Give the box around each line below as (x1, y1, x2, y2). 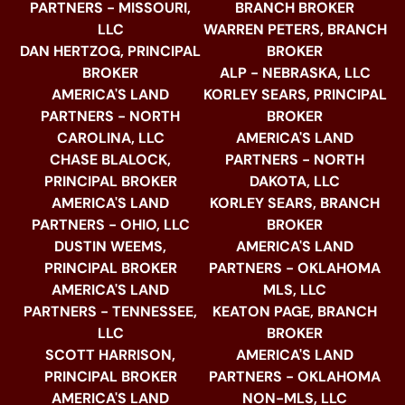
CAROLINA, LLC (56, 127, 165, 147)
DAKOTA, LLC (250, 171, 340, 191)
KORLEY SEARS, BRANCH (210, 193, 380, 212)
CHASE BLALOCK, (50, 149, 171, 169)
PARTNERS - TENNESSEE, (24, 301, 197, 321)
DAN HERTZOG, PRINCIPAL (20, 41, 201, 61)
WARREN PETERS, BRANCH (202, 19, 387, 39)
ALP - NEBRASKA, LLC (219, 62, 371, 82)
